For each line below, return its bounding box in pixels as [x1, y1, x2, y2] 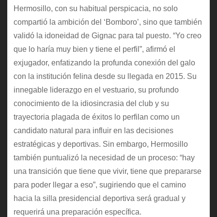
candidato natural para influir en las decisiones [13, 126, 173, 135]
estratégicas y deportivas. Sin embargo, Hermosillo [13, 139, 188, 148]
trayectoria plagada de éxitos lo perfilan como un [13, 112, 180, 121]
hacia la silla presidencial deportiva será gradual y [13, 194, 186, 202]
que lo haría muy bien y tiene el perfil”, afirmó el [13, 45, 175, 53]
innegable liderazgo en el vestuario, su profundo [13, 85, 179, 94]
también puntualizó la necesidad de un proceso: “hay [13, 153, 195, 162]
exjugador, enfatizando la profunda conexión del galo [13, 58, 195, 67]
